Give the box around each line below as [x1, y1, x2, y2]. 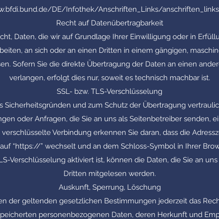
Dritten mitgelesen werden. [63, 169, 156, 178]
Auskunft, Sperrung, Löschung [58, 183, 161, 192]
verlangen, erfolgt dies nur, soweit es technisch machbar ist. [9, 73, 210, 82]
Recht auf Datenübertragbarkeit [56, 19, 163, 27]
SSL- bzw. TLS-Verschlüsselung [57, 87, 162, 96]
